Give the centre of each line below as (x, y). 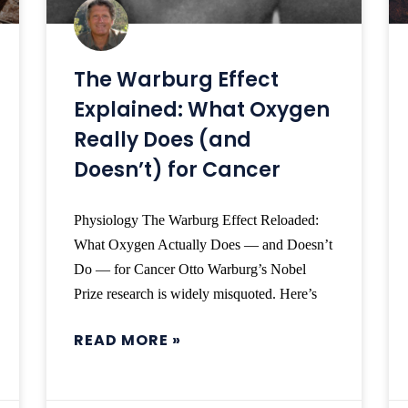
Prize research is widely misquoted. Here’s (195, 294)
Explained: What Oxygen (201, 110)
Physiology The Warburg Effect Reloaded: (196, 220)
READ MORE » (127, 341)
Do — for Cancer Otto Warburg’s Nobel (189, 270)
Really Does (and (162, 140)
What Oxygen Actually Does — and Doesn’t (203, 245)
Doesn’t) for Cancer (177, 170)
